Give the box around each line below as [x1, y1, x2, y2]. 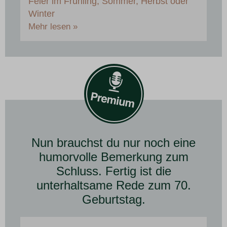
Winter [28, 9, 55, 19]
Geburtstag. [82, 193, 145, 207]
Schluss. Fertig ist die [56, 164, 171, 178]
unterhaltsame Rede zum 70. [36, 178, 191, 193]
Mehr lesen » [28, 22, 78, 32]
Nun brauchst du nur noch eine [31, 136, 196, 150]
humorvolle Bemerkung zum [39, 150, 188, 164]
